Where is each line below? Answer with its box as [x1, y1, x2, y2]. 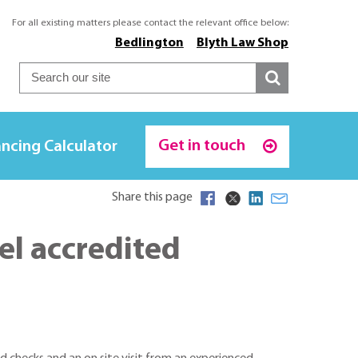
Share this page [112, 190, 193, 204]
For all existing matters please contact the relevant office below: [12, 18, 288, 28]
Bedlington [114, 37, 184, 50]
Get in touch [157, 137, 249, 155]
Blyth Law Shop [197, 37, 288, 50]
